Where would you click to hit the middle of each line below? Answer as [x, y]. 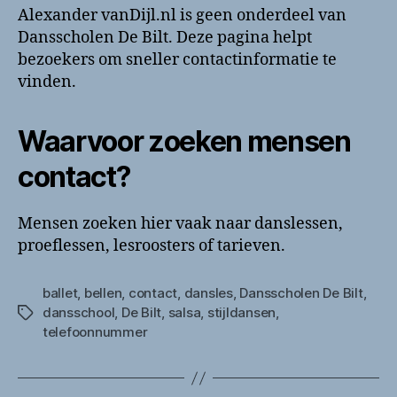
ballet [60, 293]
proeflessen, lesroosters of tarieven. [152, 246]
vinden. [47, 82]
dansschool [79, 312]
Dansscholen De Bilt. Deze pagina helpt [165, 38]
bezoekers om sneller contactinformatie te [177, 60]
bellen [103, 293]
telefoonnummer [95, 332]
